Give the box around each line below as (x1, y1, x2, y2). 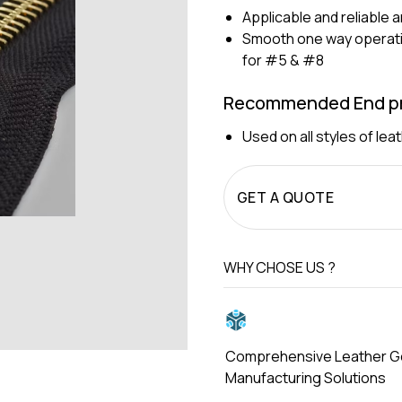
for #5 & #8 (241, 49, 324, 70)
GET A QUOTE (237, 188, 335, 208)
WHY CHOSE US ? (223, 258, 336, 278)
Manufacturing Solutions (225, 368, 386, 389)
